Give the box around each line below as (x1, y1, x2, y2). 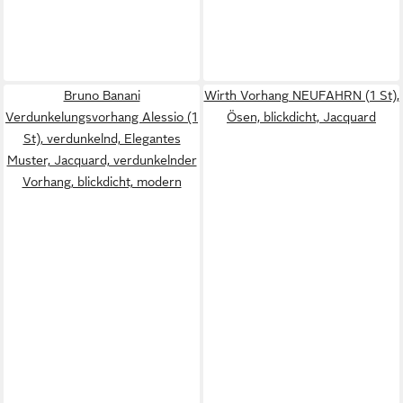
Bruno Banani (63, 87, 140, 103)
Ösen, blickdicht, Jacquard (227, 109, 376, 124)
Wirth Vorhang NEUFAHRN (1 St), (203, 87, 399, 103)
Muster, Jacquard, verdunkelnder (6, 152, 197, 167)
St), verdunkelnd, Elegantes (22, 130, 181, 146)
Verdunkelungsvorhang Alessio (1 (5, 109, 198, 124)
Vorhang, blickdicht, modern (22, 174, 182, 189)
